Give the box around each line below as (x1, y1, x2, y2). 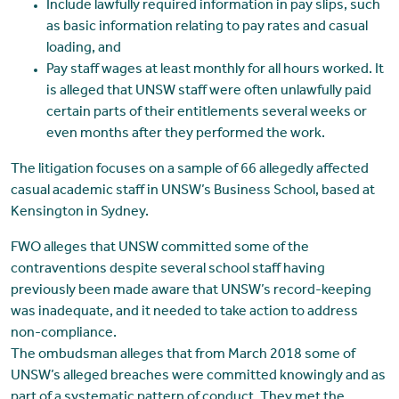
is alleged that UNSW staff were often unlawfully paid (45, 84, 371, 99)
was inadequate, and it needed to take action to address (10, 305, 358, 320)
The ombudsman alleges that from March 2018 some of (10, 347, 355, 362)
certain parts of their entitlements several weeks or (45, 105, 367, 120)
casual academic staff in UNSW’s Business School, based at (10, 183, 375, 199)
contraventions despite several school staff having (10, 262, 325, 277)
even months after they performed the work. (45, 126, 325, 142)
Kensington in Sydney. (10, 205, 149, 220)
